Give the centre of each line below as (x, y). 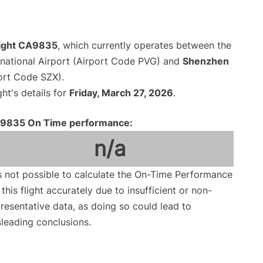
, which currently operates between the (144, 45)
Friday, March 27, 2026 (121, 93)
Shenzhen (206, 61)
